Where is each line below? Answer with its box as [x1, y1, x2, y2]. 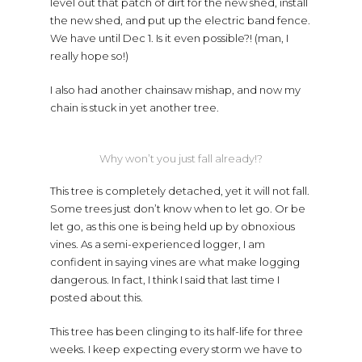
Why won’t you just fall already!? [99, 151, 263, 165]
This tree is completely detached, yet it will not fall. [49, 183, 309, 197]
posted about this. [49, 290, 143, 304]
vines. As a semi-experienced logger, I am [49, 237, 265, 250]
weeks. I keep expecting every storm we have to [49, 342, 302, 356]
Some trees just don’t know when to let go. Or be [49, 201, 305, 215]
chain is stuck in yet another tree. [49, 100, 221, 114]
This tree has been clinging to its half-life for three [49, 324, 303, 338]
